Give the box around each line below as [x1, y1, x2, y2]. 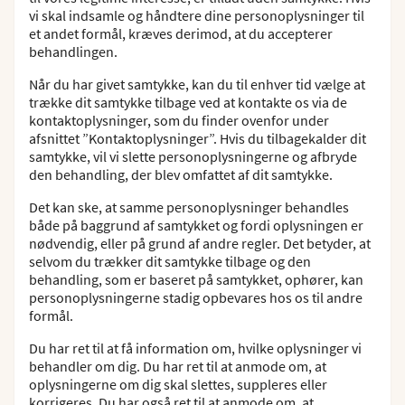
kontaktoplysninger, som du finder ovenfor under [29, 111, 329, 129]
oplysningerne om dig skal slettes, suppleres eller [29, 375, 327, 393]
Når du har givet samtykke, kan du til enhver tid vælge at [29, 75, 365, 93]
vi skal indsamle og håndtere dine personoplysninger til [29, 6, 364, 24]
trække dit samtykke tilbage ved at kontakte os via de [29, 93, 347, 111]
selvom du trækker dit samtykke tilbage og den [29, 252, 311, 270]
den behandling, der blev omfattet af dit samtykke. [29, 165, 333, 184]
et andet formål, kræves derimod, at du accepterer [29, 24, 333, 42]
